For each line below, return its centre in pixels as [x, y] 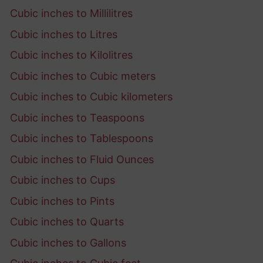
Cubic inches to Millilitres [71, 14]
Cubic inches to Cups [63, 180]
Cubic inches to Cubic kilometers [91, 97]
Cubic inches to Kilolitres [71, 55]
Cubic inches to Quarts [67, 222]
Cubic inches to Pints [62, 201]
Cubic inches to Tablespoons [82, 139]
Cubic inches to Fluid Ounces [82, 159]
